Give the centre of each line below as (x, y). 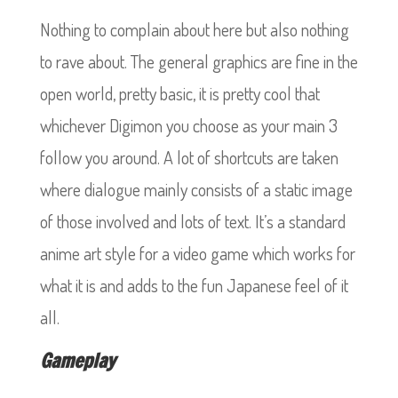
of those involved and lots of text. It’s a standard (192, 221)
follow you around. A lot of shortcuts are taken (189, 157)
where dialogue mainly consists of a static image (196, 189)
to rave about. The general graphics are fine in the (199, 61)
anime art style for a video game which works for (197, 253)
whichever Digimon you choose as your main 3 (188, 125)
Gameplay (77, 360)
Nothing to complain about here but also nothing (194, 29)
